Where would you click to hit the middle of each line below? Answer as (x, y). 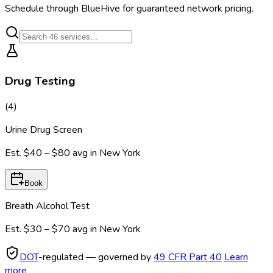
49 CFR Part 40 (188, 257)
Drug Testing (40, 81)
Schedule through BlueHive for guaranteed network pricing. (129, 8)
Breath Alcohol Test (47, 206)
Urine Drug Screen (44, 130)
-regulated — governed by (96, 257)
